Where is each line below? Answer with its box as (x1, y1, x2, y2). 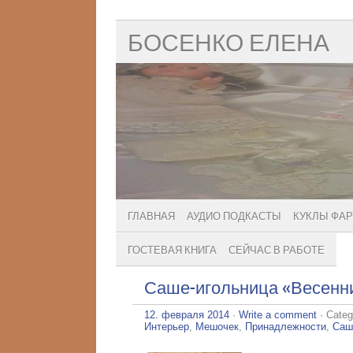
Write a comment (239, 309, 317, 321)
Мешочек (195, 321, 239, 333)
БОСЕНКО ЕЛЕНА (128, 32, 329, 56)
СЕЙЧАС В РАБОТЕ (229, 245, 325, 257)
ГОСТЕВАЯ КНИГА (128, 245, 217, 257)
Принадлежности (245, 321, 326, 333)
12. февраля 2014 (144, 309, 229, 321)
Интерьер (144, 321, 189, 333)
